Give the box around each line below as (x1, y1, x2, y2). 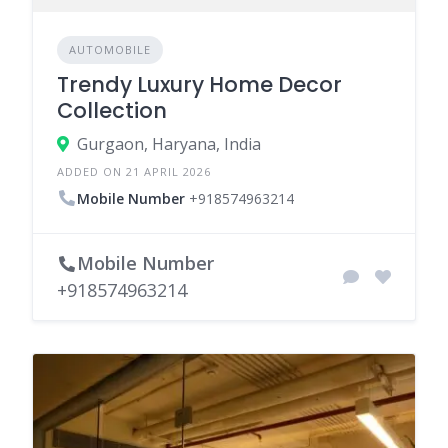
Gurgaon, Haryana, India (77, 133, 261, 155)
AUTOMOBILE (69, 42, 151, 57)
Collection (57, 96, 167, 125)
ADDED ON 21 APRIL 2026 (57, 164, 211, 179)
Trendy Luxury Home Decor (57, 70, 342, 99)
